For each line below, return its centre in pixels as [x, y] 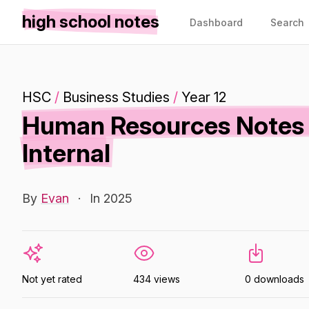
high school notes [91, 22]
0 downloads [274, 279]
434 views [157, 279]
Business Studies [116, 97]
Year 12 [204, 97]
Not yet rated [52, 279]
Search [287, 22]
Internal [66, 153]
